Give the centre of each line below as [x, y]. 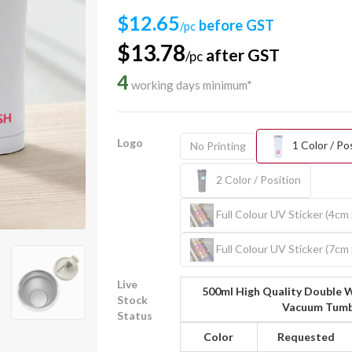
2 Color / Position [257, 179]
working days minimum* [191, 85]
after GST [241, 55]
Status [135, 315]
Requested [306, 337]
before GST [235, 25]
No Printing [218, 146]
